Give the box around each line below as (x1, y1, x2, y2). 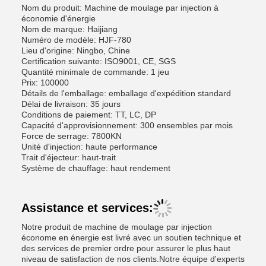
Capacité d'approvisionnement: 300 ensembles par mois (21, 121, 233, 130)
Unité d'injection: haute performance (21, 142, 157, 151)
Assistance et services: (21, 201, 153, 214)
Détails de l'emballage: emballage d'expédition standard (21, 88, 231, 98)
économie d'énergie (21, 14, 96, 23)
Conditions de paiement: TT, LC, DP (21, 110, 156, 119)
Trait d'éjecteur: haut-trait (21, 153, 116, 162)
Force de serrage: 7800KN (21, 131, 122, 141)
